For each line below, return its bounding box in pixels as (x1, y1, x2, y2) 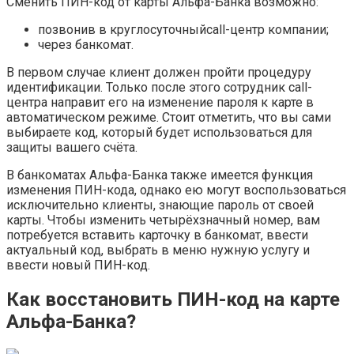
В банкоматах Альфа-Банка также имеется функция (6, 167, 313, 183)
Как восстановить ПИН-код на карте (6, 288, 340, 311)
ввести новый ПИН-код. (6, 257, 150, 273)
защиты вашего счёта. (6, 139, 137, 155)
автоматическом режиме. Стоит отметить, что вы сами (6, 109, 331, 125)
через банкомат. (38, 36, 134, 52)
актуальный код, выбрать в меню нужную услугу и (6, 242, 310, 258)
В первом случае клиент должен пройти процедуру (6, 64, 311, 80)
